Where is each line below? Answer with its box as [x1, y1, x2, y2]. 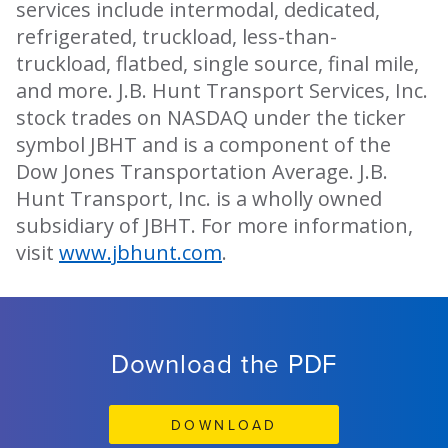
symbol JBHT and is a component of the [16, 131, 391, 159]
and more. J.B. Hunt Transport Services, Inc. [16, 77, 428, 105]
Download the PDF [110, 345, 338, 382]
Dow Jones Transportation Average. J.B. [16, 158, 388, 186]
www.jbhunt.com [59, 239, 222, 267]
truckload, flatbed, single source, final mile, [16, 50, 419, 78]
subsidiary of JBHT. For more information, [16, 212, 413, 240]
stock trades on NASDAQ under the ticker [16, 104, 406, 132]
